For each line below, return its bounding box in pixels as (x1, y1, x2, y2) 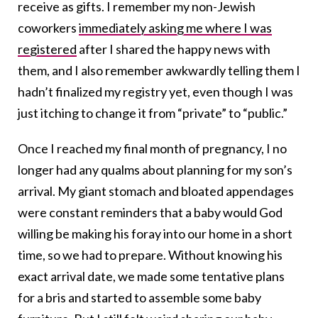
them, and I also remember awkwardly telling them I (18, 62, 300, 78)
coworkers (18, 19, 79, 35)
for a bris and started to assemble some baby (18, 289, 261, 305)
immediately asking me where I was (79, 19, 272, 35)
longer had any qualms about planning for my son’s (18, 161, 292, 177)
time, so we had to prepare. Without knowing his (18, 246, 283, 263)
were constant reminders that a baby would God (18, 204, 283, 220)
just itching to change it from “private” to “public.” (18, 104, 287, 121)
